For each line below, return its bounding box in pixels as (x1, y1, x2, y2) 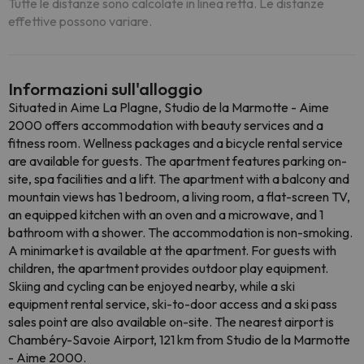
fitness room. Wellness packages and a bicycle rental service (8, 135, 343, 151)
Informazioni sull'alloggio (8, 78, 202, 99)
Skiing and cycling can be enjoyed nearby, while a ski (8, 278, 295, 294)
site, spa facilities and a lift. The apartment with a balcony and (8, 171, 349, 187)
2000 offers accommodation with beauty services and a (8, 117, 323, 133)
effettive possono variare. (8, 13, 152, 29)
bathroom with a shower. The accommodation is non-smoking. (8, 224, 353, 240)
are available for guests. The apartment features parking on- (8, 153, 347, 169)
